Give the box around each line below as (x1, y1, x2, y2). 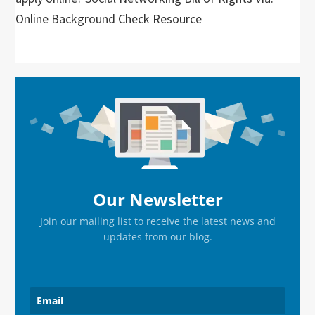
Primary (15, 75, 88, 103)
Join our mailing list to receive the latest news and (39, 214, 276, 229)
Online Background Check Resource (15, 11, 202, 27)
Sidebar (15, 101, 86, 128)
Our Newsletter (92, 188, 223, 212)
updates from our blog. (103, 230, 212, 244)
